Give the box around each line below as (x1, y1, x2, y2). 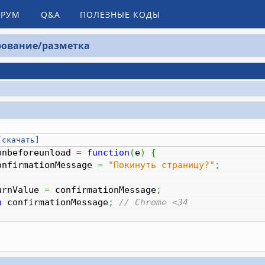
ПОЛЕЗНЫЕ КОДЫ (79, 8, 160, 20)
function (86, 147, 130, 159)
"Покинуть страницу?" (108, 160, 215, 171)
